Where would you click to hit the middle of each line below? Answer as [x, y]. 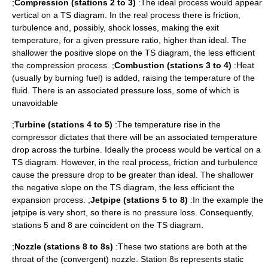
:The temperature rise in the [167, 125]
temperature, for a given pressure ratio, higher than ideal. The [129, 40]
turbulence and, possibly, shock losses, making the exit [115, 28]
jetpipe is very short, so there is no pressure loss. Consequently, [133, 213]
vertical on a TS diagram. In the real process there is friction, [126, 15]
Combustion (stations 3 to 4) [173, 66]
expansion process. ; [51, 200]
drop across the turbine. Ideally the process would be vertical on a [136, 150]
